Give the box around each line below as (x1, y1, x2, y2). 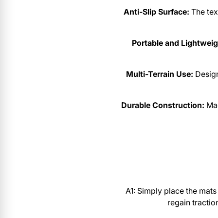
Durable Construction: (121, 100, 205, 110)
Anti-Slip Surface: (123, 7, 189, 17)
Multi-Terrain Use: (126, 69, 194, 79)
